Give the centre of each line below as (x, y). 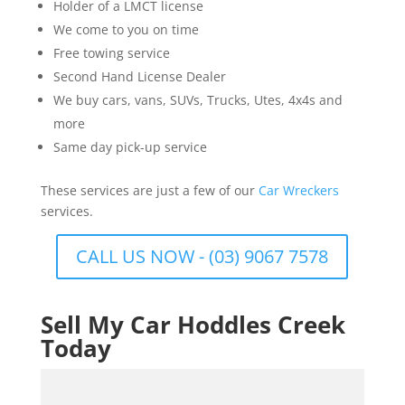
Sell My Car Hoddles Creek (193, 324)
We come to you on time (126, 29)
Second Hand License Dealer (139, 76)
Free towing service (111, 52)
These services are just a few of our (149, 190)
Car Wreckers (298, 190)
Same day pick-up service (130, 146)
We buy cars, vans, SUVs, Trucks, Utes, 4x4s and (198, 99)
